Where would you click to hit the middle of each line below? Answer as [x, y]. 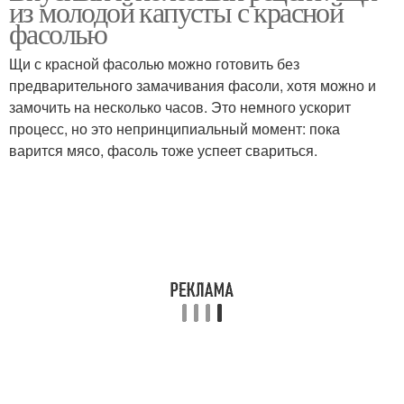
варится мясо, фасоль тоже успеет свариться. [163, 150]
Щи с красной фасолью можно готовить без [154, 64]
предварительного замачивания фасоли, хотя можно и [193, 85]
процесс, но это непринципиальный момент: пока [174, 129]
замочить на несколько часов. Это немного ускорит [180, 107]
